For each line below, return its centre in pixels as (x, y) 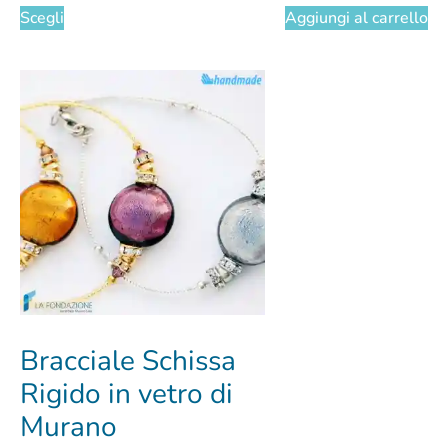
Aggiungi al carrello (356, 18)
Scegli (42, 18)
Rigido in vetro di (126, 394)
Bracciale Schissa (128, 361)
